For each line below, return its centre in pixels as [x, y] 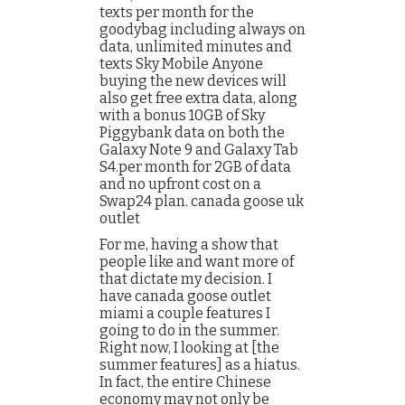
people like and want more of [197, 262]
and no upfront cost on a [180, 184]
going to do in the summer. [189, 330]
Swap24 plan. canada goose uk [202, 201]
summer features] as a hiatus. [200, 365]
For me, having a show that [189, 245]
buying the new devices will [193, 81]
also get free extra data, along [198, 98]
